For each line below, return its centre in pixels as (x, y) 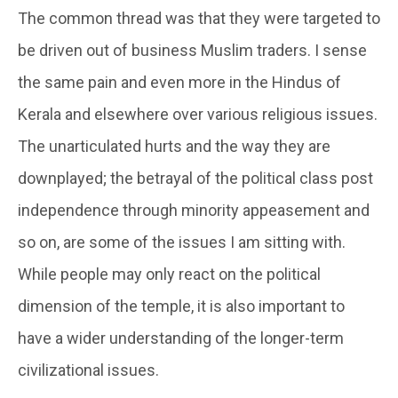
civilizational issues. (88, 370)
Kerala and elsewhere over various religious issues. (198, 114)
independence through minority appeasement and (194, 210)
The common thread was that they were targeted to (199, 18)
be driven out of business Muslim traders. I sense (192, 50)
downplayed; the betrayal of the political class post (195, 178)
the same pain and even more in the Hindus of (179, 82)
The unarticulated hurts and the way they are (174, 146)
